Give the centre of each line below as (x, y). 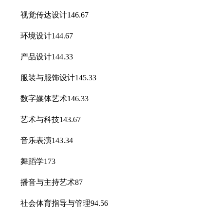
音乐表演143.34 (39, 140)
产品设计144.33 (39, 56)
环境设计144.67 (39, 36)
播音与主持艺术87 (44, 182)
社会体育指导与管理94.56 (56, 203)
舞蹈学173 (30, 161)
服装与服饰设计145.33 (51, 77)
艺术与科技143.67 (43, 119)
